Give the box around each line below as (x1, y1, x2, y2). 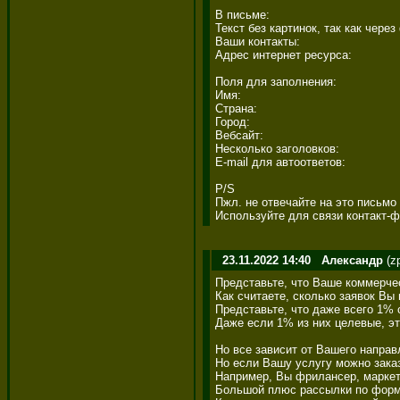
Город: (215, 114, 254, 129)
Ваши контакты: (215, 34, 304, 48)
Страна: (215, 101, 261, 115)
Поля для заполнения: (215, 74, 340, 88)
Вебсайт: (215, 128, 267, 142)
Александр (321, 253, 383, 267)
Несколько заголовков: (215, 141, 343, 155)
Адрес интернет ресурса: (215, 47, 355, 62)
